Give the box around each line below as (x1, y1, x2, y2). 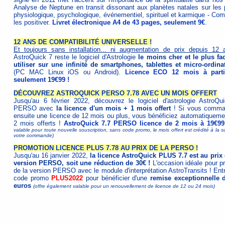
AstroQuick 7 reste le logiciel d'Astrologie (14, 53, 139, 61)
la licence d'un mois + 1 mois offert (56, 104, 171, 112)
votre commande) (14, 133, 54, 138)
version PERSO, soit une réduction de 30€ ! (14, 159, 151, 167)
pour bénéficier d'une (83, 174, 151, 182)
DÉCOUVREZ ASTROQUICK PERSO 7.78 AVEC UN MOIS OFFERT (14, 89, 217, 97)
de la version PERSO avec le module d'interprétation (14, 167, 168, 174)
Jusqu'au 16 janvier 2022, (14, 152, 90, 159)
